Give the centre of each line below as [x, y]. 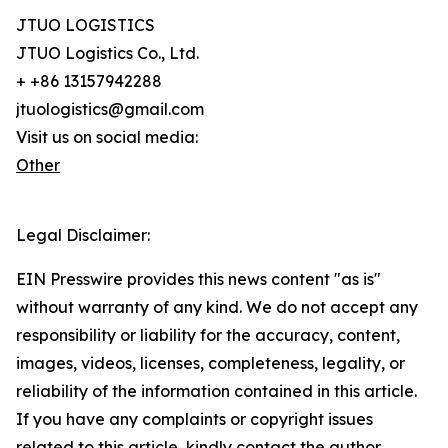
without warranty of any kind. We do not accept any [217, 307]
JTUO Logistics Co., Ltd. [107, 53]
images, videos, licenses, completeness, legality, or [210, 363]
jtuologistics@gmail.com [110, 109]
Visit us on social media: [107, 137]
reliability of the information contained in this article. [216, 391]
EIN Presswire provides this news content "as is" [198, 279]
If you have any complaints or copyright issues [194, 419]
